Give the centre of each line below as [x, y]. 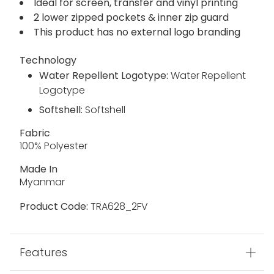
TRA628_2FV [118, 207]
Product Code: [54, 207]
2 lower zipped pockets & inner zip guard [131, 18]
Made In [39, 169]
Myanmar [42, 182]
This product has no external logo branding [137, 32]
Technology [48, 61]
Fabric [35, 133]
